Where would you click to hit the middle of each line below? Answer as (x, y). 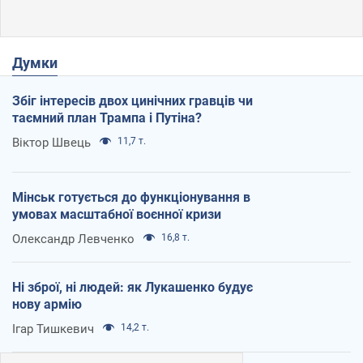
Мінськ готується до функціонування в (131, 197)
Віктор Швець (51, 142)
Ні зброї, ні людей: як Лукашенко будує (132, 287)
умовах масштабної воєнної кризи (117, 214)
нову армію (47, 304)
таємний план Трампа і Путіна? (107, 117)
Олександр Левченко (73, 239)
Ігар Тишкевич (53, 329)
